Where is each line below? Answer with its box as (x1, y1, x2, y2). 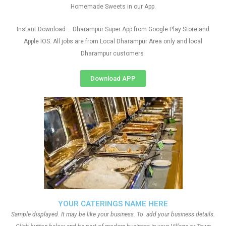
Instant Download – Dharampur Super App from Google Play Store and (17, 26, 209, 33)
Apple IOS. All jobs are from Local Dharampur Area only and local (24, 38, 202, 45)
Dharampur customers (81, 50, 145, 57)
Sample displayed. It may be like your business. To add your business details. (11, 211, 215, 218)
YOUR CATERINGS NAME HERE (58, 199, 168, 208)
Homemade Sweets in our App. (70, 3, 156, 10)
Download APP (90, 75, 136, 82)
